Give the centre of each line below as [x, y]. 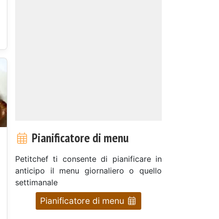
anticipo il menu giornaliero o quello [88, 170]
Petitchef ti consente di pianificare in [88, 159]
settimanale [36, 182]
